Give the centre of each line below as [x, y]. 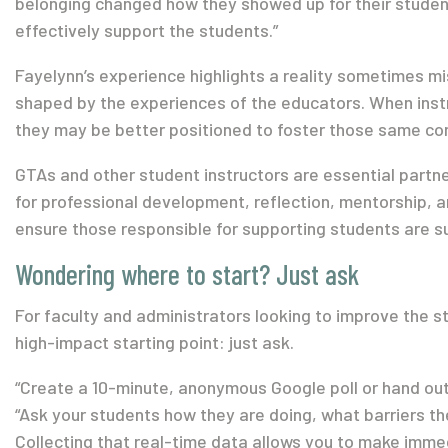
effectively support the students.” [146, 30]
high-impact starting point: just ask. [154, 342]
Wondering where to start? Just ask [187, 274]
